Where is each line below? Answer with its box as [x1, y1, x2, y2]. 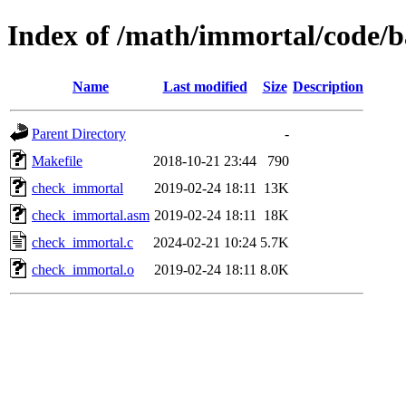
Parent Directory [32, 125, 126, 141]
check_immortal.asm [32, 207, 150, 223]
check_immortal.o [32, 261, 134, 277]
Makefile [32, 152, 82, 169]
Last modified [162, 78, 247, 94]
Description [293, 78, 363, 94]
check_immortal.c [32, 234, 133, 250]
